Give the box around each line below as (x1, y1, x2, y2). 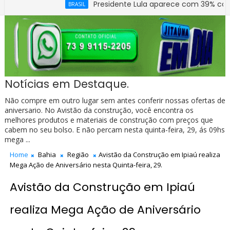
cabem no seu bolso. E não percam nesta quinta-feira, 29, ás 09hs (4, 125, 225, 135)
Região (67, 150, 89, 160)
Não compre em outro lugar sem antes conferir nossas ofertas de (4, 95, 225, 106)
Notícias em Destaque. (4, 76, 129, 92)
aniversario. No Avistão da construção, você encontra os (4, 105, 194, 116)
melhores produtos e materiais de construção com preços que (4, 115, 213, 125)
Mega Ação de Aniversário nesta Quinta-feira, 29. (9, 160, 162, 170)
